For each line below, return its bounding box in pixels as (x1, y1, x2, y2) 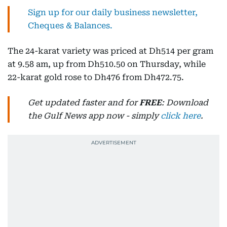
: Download (162, 98, 208, 108)
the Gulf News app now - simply (28, 111, 161, 121)
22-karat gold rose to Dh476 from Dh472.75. (8, 72, 184, 83)
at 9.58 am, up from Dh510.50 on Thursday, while (8, 59, 206, 69)
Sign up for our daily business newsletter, (28, 8, 198, 18)
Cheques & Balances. (28, 21, 112, 31)
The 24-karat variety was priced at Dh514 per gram (8, 46, 213, 56)
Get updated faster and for (28, 98, 139, 108)
